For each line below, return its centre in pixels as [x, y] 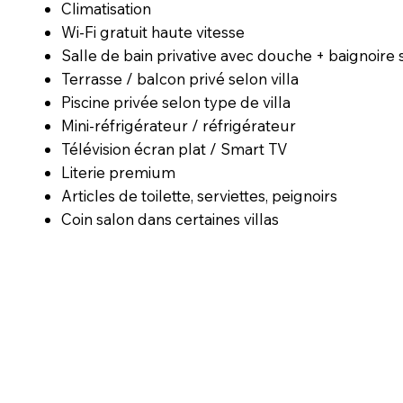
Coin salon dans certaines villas [170, 219]
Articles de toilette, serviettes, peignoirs [200, 195]
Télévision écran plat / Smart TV [175, 148]
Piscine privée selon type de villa [176, 102]
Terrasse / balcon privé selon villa [180, 78]
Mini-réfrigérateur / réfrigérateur [179, 125]
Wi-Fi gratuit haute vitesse [153, 31]
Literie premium [119, 172]
